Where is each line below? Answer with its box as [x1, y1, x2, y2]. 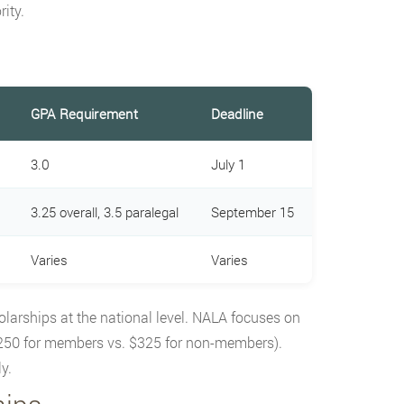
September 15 [210, 202, 294, 221]
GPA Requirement [30, 104, 138, 123]
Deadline [210, 104, 263, 123]
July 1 [210, 154, 245, 173]
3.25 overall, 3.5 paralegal [30, 202, 179, 221]
